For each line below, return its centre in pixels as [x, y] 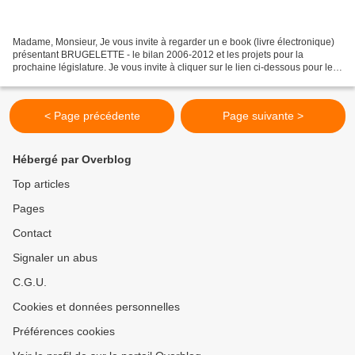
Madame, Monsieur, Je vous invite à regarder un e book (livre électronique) [174, 42]
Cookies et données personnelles [96, 307]
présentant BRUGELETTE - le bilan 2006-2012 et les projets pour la [158, 54]
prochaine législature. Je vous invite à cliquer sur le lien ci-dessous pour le [173, 67]
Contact [32, 233]
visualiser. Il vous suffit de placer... [85, 80]
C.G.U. [30, 282]
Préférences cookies [64, 331]
